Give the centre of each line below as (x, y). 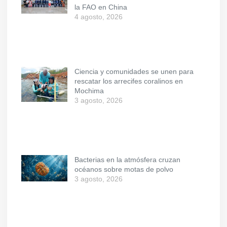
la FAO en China (101, 7)
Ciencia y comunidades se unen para (134, 72)
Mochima (89, 91)
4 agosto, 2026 (99, 16)
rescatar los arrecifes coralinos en (129, 81)
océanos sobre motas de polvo (124, 169)
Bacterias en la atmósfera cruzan (127, 159)
